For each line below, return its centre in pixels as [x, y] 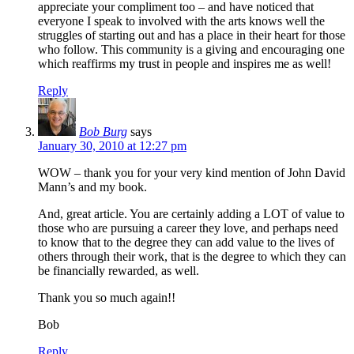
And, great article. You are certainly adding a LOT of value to [191, 213]
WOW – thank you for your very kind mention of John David [192, 172]
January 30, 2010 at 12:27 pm [112, 145]
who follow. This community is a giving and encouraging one [191, 49]
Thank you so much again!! [107, 297]
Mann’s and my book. [92, 186]
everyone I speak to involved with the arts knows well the [181, 21]
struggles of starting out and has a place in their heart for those [192, 35]
